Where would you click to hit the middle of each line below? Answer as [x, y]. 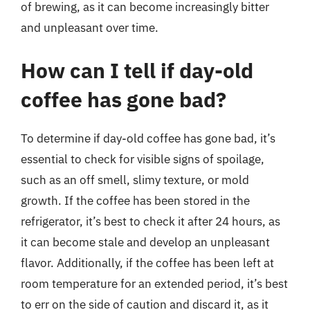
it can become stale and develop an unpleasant [145, 242]
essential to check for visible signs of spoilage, [143, 159]
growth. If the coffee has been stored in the [135, 200]
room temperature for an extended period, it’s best [154, 283]
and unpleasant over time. [90, 28]
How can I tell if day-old [137, 70]
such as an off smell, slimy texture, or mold [135, 180]
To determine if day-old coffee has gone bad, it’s [148, 138]
